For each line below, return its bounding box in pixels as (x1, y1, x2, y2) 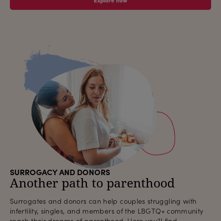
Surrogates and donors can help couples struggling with (10, 196, 197, 206)
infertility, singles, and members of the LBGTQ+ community (10, 206, 204, 216)
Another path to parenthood (10, 175, 175, 191)
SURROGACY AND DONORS (10, 166, 110, 177)
